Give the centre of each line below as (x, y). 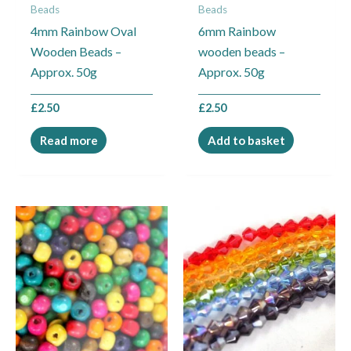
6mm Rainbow (237, 31)
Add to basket (246, 140)
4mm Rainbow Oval (84, 31)
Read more (69, 140)
